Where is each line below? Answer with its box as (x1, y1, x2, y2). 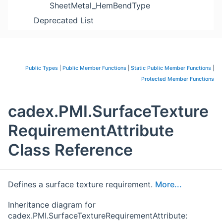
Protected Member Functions (141, 76, 214, 82)
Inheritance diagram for (8, 200, 96, 210)
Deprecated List (34, 15, 94, 25)
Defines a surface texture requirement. (8, 179, 155, 190)
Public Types (25, 65, 58, 71)
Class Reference (8, 140, 133, 160)
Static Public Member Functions (131, 65, 211, 71)
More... (155, 179, 182, 190)
